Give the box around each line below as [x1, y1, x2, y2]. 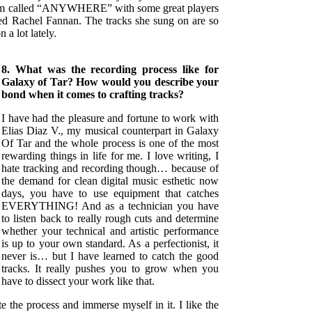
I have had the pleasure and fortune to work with [1, 112, 219, 124]
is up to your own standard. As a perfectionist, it [1, 237, 219, 249]
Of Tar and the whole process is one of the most [1, 137, 219, 149]
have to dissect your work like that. [1, 275, 155, 287]
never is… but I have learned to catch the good [1, 250, 219, 262]
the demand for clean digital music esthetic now [1, 175, 219, 187]
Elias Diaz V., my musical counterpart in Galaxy [1, 125, 219, 136]
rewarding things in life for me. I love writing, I [1, 150, 219, 162]
